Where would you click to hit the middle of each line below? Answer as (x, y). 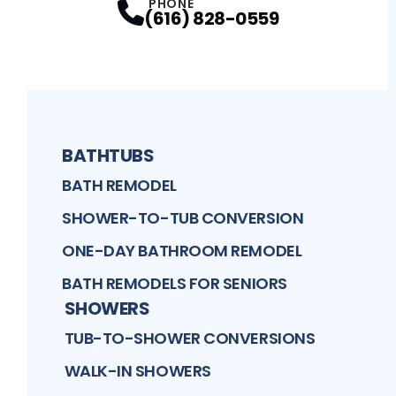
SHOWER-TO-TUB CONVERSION (183, 217)
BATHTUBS (108, 155)
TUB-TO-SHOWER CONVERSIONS (190, 338)
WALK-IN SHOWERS (137, 370)
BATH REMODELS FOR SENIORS (175, 283)
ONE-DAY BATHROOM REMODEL (182, 250)
